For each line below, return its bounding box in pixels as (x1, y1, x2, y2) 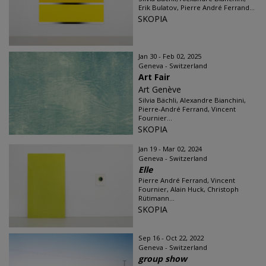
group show (138, 253, 187, 264)
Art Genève (138, 84, 181, 95)
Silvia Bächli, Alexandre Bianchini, (138, 96, 246, 104)
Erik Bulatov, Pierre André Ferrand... (138, 3, 255, 12)
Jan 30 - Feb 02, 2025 (138, 52, 201, 61)
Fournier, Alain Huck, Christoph (138, 185, 239, 194)
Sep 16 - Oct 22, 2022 (138, 233, 204, 242)
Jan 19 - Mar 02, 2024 (138, 144, 202, 153)
